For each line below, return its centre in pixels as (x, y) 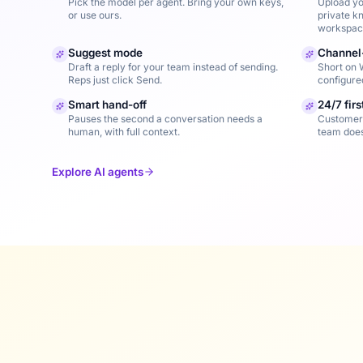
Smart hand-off (107, 105)
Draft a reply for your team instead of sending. (173, 67)
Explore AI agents (98, 172)
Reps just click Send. (115, 80)
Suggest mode (105, 53)
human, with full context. (124, 132)
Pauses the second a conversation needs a (165, 119)
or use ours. (95, 15)
